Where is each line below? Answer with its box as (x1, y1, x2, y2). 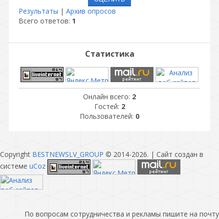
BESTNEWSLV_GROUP (32, 150, 104, 159)
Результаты (19, 6, 58, 16)
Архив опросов (66, 6, 116, 16)
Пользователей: (80, 111, 135, 121)
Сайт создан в (156, 150, 203, 159)
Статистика (85, 48, 134, 59)
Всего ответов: (19, 16, 72, 26)
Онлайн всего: (83, 92, 132, 101)
